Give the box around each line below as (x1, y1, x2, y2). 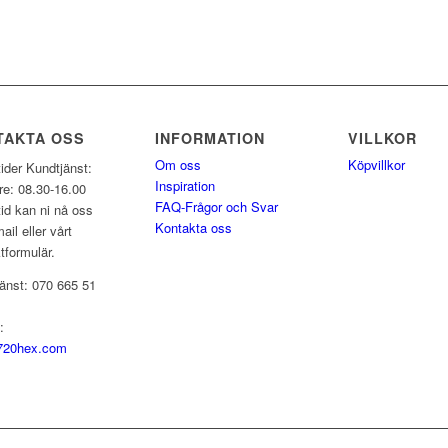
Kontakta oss (154, 218, 232, 238)
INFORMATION (154, 128, 265, 149)
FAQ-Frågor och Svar (154, 197, 278, 217)
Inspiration (154, 176, 215, 196)
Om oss (154, 155, 201, 175)
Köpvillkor (347, 155, 405, 175)
